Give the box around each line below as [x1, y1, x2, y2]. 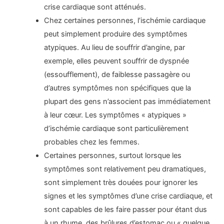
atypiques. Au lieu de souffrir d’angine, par [44, 43, 185, 52]
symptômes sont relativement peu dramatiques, [44, 164, 206, 174]
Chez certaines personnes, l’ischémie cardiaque [44, 16, 206, 25]
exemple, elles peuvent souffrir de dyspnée [44, 56, 189, 66]
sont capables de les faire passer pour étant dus [44, 205, 207, 214]
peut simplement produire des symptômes [44, 29, 188, 39]
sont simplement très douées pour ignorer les [44, 178, 198, 187]
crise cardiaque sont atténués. [44, 2, 146, 12]
